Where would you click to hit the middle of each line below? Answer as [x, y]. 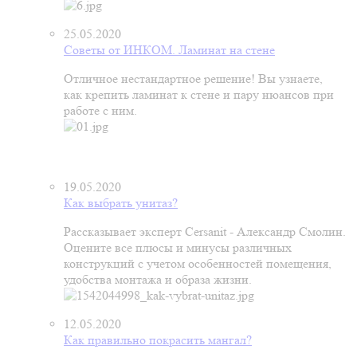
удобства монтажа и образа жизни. [158, 279]
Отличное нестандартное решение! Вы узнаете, [193, 78]
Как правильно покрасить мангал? [158, 340]
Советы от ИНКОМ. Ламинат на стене [169, 50]
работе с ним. [100, 110]
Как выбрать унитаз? [121, 203]
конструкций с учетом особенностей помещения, [198, 263]
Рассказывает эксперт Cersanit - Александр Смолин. [205, 231]
